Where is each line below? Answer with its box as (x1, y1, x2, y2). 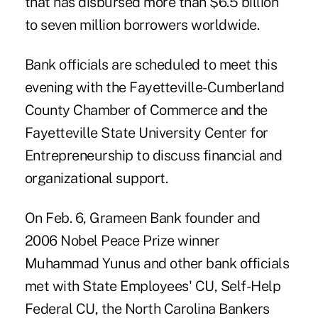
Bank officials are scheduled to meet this (24, 55, 278, 73)
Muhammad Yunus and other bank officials (24, 254, 290, 272)
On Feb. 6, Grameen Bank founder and (24, 209, 261, 226)
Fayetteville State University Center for (24, 124, 268, 141)
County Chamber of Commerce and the (24, 101, 268, 119)
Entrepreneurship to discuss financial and (24, 146, 283, 164)
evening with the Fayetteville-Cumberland (24, 78, 285, 96)
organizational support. (24, 169, 168, 187)
